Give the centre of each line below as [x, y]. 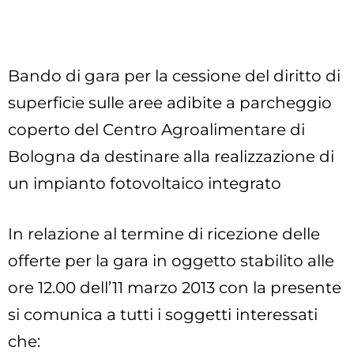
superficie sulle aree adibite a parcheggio [170, 103]
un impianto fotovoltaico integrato [145, 184]
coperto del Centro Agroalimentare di [156, 130]
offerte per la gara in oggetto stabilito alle [171, 261]
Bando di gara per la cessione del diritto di [174, 76]
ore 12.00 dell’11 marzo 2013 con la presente [175, 288]
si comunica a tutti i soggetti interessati [163, 315]
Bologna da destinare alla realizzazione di [171, 157]
